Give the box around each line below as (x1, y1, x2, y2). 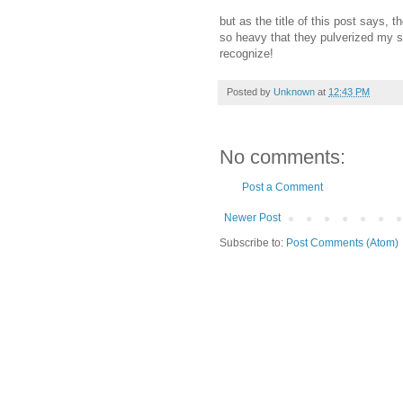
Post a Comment (242, 180, 323, 193)
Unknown (273, 85, 315, 97)
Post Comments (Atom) (286, 236, 399, 249)
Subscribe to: (219, 236, 286, 249)
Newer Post (224, 210, 281, 224)
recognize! (219, 46, 273, 60)
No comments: (219, 145, 345, 168)
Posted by (227, 85, 273, 97)
